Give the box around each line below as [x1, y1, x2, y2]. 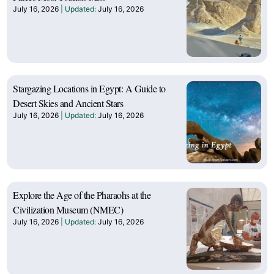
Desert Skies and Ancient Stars [13, 96, 123, 109]
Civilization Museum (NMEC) [13, 202, 123, 216]
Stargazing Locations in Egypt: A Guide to [13, 81, 166, 95]
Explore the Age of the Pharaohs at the [13, 188, 150, 201]
